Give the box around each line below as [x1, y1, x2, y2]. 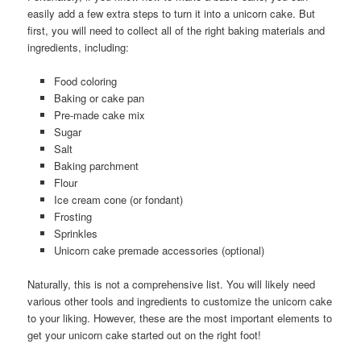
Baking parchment [53, 157, 139, 173]
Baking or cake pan [53, 89, 144, 106]
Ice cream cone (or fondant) [53, 191, 183, 207]
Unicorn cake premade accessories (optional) [53, 242, 264, 258]
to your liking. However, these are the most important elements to [27, 310, 333, 326]
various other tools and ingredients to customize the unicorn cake [27, 293, 333, 309]
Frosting [53, 208, 92, 224]
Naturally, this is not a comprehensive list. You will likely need [27, 276, 316, 293]
